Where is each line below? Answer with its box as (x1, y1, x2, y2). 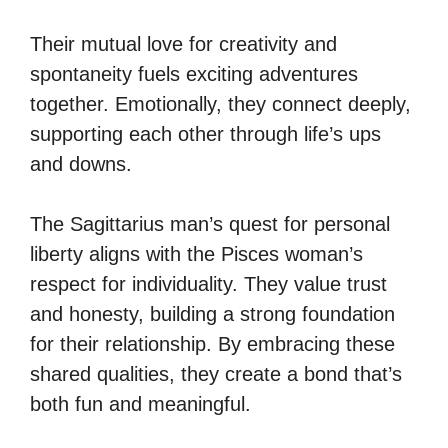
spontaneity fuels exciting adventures (30, 62, 358, 85)
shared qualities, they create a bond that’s (30, 362, 402, 385)
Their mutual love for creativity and (30, 32, 337, 55)
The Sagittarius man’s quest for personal (30, 212, 390, 235)
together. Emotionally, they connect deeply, (30, 92, 411, 115)
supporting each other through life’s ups (30, 122, 381, 145)
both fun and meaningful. (30, 392, 251, 415)
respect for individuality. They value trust (30, 272, 387, 295)
